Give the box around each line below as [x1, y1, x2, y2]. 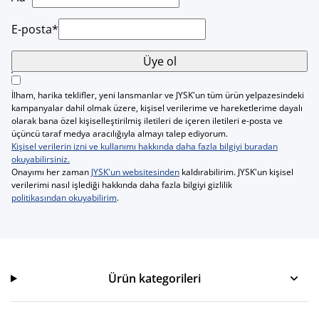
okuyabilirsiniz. [11, 153, 70, 166]
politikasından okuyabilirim [11, 192, 117, 204]
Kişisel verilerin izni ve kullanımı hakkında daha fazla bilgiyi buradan [11, 140, 278, 153]
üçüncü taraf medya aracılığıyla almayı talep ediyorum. [11, 127, 228, 140]
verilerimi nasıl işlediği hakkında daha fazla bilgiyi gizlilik [11, 179, 232, 192]
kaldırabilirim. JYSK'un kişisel [179, 166, 293, 179]
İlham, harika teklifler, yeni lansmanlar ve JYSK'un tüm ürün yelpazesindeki [11, 89, 304, 102]
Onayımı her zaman [11, 166, 91, 179]
